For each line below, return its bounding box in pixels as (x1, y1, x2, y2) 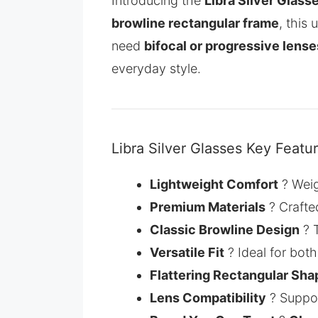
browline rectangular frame (111, 16, 279, 31)
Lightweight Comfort (150, 177, 278, 192)
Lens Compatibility (150, 290, 266, 306)
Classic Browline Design (150, 222, 300, 238)
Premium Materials (150, 199, 265, 215)
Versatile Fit (150, 245, 224, 261)
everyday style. (111, 61, 201, 77)
